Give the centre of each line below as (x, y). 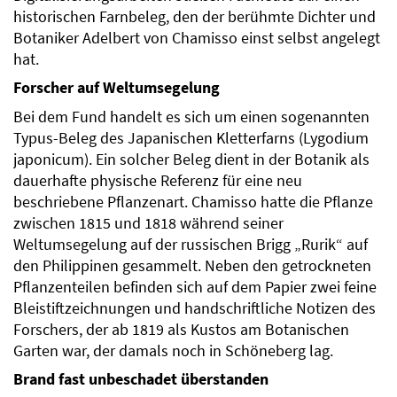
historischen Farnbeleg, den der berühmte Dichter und (195, 17)
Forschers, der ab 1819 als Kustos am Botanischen (181, 330)
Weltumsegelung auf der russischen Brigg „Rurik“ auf (191, 245)
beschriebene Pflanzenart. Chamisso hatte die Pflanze (193, 202)
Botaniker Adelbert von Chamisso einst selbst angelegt (197, 39)
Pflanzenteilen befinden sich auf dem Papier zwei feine (195, 288)
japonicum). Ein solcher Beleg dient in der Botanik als (191, 160)
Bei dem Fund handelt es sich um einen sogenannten (191, 117)
